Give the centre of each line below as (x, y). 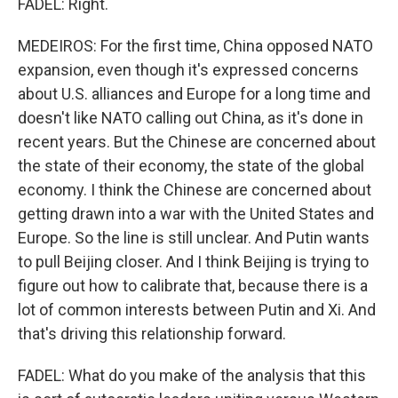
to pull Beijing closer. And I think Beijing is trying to (193, 262)
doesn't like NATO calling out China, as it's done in (191, 118)
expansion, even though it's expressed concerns (188, 70)
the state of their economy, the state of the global (191, 166)
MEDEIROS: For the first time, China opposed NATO (195, 46)
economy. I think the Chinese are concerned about (195, 190)
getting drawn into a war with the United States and (196, 214)
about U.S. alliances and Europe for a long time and (194, 94)
